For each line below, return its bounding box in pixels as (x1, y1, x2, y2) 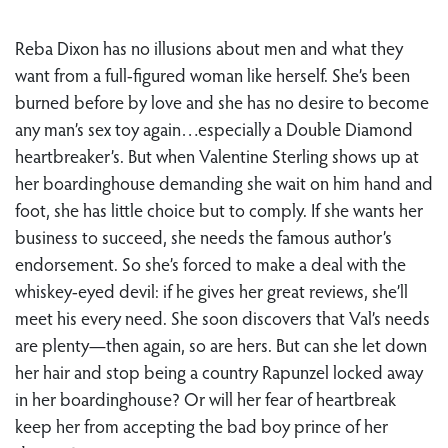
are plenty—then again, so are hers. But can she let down (15, 332, 427, 357)
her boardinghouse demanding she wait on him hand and (15, 170, 433, 195)
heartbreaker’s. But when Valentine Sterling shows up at (15, 143, 419, 168)
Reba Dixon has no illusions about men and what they (15, 35, 403, 60)
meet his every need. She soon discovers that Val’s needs (15, 305, 430, 330)
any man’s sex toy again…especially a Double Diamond (15, 116, 413, 141)
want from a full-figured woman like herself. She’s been (15, 62, 410, 87)
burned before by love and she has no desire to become (15, 89, 429, 114)
